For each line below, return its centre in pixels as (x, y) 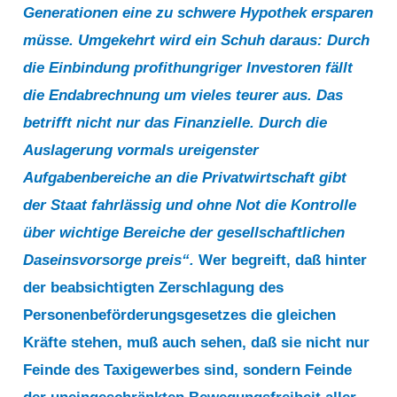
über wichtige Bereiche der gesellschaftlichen (184, 232)
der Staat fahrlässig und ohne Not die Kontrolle (190, 205)
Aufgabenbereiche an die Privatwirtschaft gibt (185, 177)
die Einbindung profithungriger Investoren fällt (188, 67)
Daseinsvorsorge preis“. (111, 260)
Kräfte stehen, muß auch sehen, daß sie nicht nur (197, 342)
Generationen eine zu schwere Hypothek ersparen (198, 12)
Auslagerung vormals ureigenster (141, 150)
